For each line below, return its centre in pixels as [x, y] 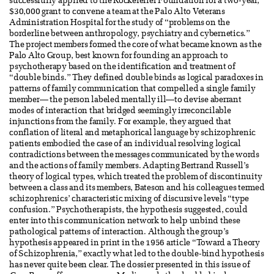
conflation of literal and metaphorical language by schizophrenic [132, 133]
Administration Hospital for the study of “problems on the [120, 23]
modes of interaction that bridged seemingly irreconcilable [120, 111]
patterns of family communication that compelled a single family [132, 89]
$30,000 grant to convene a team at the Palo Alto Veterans [117, 12]
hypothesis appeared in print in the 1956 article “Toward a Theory [135, 243]
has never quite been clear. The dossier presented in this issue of [130, 265]
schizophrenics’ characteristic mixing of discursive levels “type [129, 199]
